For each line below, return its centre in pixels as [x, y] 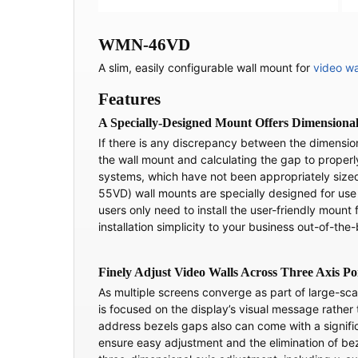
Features [129, 99]
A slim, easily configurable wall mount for [206, 68]
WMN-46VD [144, 45]
